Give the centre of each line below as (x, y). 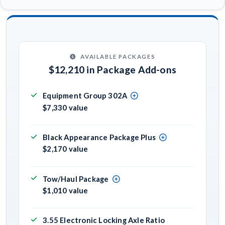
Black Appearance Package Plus (99, 137)
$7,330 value (66, 107)
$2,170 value (66, 149)
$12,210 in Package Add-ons (113, 69)
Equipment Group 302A (85, 96)
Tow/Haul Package (76, 179)
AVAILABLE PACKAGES (118, 57)
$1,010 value (66, 191)
